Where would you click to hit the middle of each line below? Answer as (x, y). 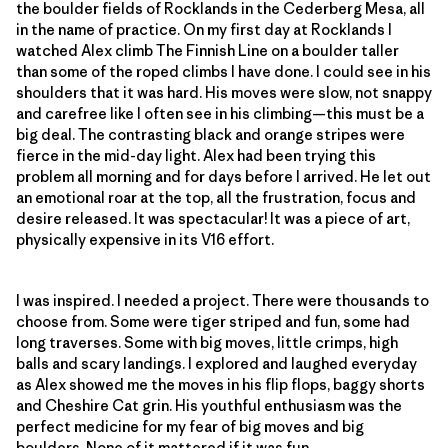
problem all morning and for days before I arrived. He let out (223, 176)
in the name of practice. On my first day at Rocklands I (204, 29)
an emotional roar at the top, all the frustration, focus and (216, 197)
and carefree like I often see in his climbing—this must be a (220, 113)
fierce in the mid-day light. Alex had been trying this (196, 155)
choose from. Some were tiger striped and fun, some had (213, 321)
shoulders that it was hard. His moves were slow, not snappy (224, 92)
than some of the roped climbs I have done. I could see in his (223, 71)
